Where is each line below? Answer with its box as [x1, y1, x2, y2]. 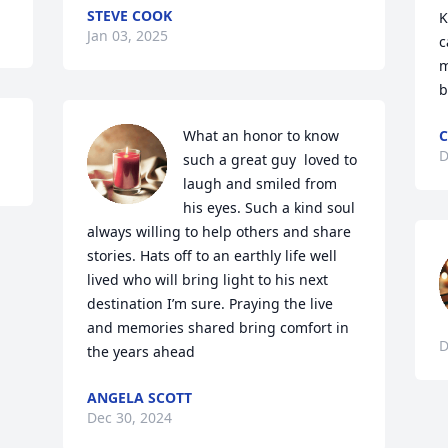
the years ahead [87, 342, 196, 361]
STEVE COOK [87, 6, 173, 25]
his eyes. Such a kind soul [183, 198, 356, 217]
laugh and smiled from [183, 174, 338, 193]
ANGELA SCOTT [87, 388, 193, 407]
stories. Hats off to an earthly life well [87, 246, 338, 265]
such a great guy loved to [183, 150, 358, 169]
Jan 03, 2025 [87, 26, 169, 45]
